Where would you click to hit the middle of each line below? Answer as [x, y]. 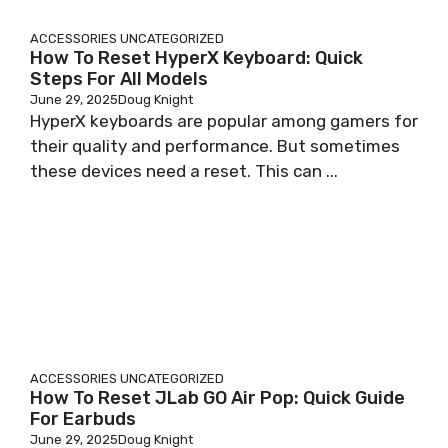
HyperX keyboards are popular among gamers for [224, 121]
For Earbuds [83, 419]
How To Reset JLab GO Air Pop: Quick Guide [217, 398]
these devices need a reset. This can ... [184, 171]
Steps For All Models [119, 79]
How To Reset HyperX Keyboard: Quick [196, 58]
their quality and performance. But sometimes [215, 146]
